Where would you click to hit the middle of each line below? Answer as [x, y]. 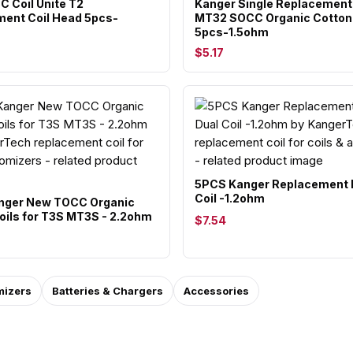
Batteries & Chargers [108, 291]
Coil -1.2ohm [230, 198]
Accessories [216, 291]
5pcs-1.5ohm [232, 32]
